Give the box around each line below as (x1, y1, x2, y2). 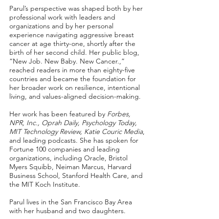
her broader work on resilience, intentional (9, 83, 140, 92)
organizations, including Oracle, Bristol (9, 153, 128, 162)
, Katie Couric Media (80, 127, 143, 136)
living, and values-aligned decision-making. (9, 92, 141, 101)
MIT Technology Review (9, 127, 80, 136)
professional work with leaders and (9, 13, 115, 22)
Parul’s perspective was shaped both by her (9, 4, 143, 13)
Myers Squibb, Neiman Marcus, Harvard (9, 162, 131, 171)
